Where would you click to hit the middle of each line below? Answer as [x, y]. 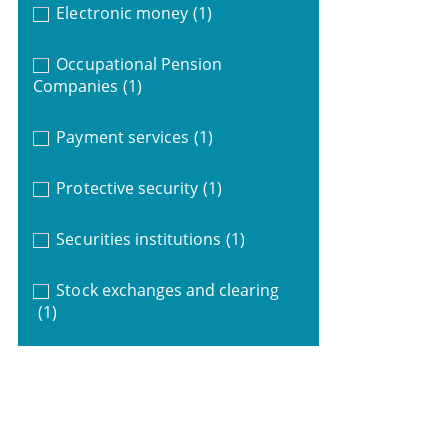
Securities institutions [139, 238]
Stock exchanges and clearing [168, 289]
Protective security [127, 187]
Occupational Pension [139, 63]
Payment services [122, 136]
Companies [75, 85]
